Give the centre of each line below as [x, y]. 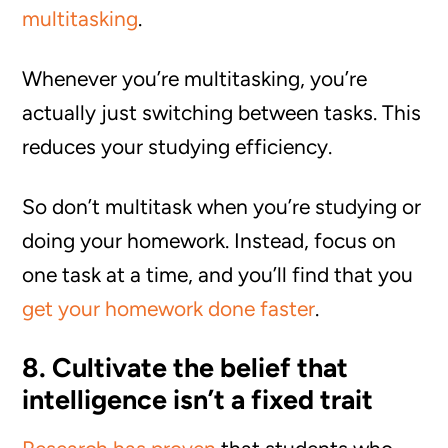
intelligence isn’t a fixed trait [198, 399]
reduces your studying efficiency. [177, 146]
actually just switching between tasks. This [222, 112]
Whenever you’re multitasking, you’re [195, 78]
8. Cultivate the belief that [185, 367]
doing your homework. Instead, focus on [209, 240]
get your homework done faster [169, 308]
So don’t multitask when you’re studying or [222, 206]
